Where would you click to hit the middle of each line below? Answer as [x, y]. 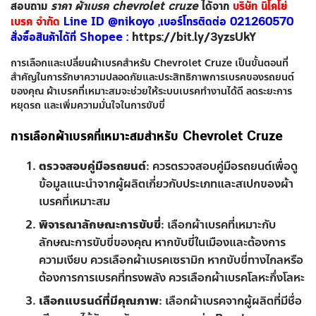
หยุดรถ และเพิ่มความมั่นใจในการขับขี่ [88, 105]
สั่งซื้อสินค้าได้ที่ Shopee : [71, 38]
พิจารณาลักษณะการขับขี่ [100, 225]
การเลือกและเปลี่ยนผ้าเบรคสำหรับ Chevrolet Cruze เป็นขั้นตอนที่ [150, 63]
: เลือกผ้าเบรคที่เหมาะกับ [218, 225]
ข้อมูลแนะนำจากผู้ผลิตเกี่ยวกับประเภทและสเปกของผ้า [166, 184]
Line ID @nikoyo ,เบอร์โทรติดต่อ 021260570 [178, 22]
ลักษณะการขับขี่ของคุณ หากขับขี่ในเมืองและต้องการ [162, 242]
